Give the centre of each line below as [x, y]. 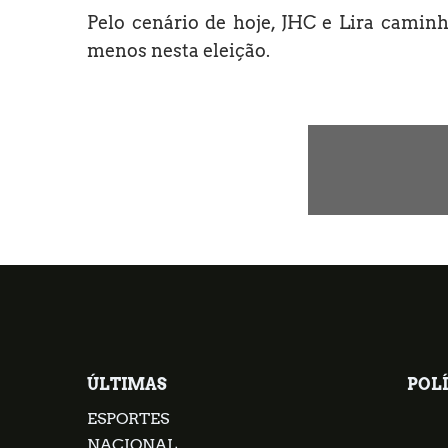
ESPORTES [128, 418]
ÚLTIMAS [127, 384]
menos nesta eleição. [178, 50]
